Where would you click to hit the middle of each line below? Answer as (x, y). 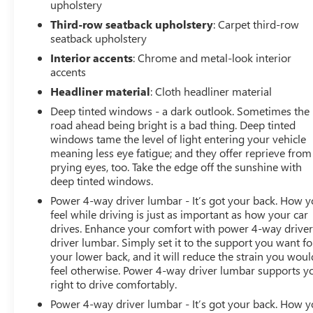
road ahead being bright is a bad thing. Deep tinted (173, 124)
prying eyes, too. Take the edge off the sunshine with (176, 166)
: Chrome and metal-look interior (212, 57)
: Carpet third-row (256, 24)
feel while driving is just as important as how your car (180, 214)
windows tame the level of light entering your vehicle (179, 138)
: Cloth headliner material (211, 91)
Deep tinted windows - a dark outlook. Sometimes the (180, 110)
